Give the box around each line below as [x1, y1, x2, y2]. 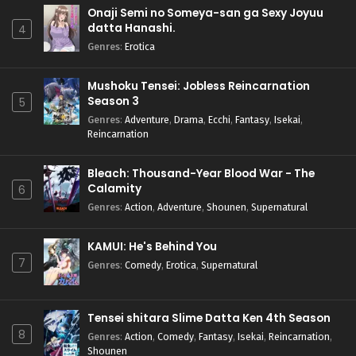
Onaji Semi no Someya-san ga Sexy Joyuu [87, 6, 323, 21]
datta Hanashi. [87, 21, 176, 36]
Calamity [87, 181, 141, 196]
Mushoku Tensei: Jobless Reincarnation [87, 79, 310, 94]
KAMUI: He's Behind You [87, 239, 217, 254]
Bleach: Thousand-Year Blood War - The [87, 166, 315, 181]
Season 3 [87, 94, 139, 109]
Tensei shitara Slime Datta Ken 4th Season [87, 311, 331, 326]
